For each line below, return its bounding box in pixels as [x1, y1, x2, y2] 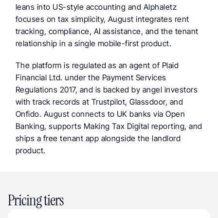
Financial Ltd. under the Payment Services [16, 73, 166, 82]
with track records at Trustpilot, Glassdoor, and [16, 97, 183, 107]
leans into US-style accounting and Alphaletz [16, 2, 177, 12]
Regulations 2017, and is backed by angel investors [16, 85, 198, 94]
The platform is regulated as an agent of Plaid [16, 60, 179, 70]
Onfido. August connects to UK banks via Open [16, 109, 185, 119]
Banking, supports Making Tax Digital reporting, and [16, 121, 202, 131]
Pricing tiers [8, 190, 64, 210]
